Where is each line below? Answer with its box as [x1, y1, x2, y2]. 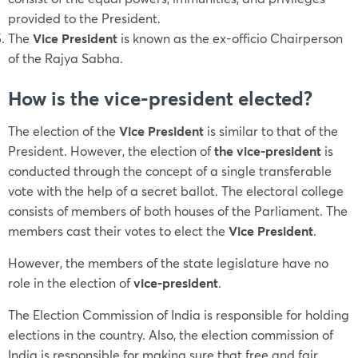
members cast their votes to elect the [8, 222, 225, 239]
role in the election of [8, 274, 133, 291]
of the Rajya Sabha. [8, 50, 123, 66]
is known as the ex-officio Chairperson [117, 30, 343, 46]
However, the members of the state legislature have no [8, 254, 328, 271]
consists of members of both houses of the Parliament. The [8, 202, 348, 219]
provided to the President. [8, 10, 161, 26]
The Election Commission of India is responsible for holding [8, 306, 349, 323]
